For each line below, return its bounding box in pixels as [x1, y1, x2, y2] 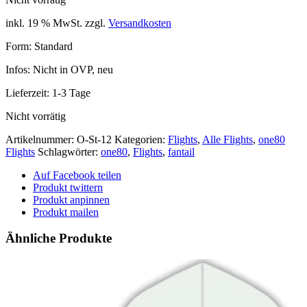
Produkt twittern [33, 181, 103, 193]
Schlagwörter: [38, 145, 101, 158]
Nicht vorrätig [5, 110, 66, 122]
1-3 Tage [52, 86, 90, 99]
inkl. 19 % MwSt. [5, 16, 82, 29]
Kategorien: [114, 133, 168, 145]
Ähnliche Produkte [5, 231, 112, 246]
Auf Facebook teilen [33, 169, 121, 181]
